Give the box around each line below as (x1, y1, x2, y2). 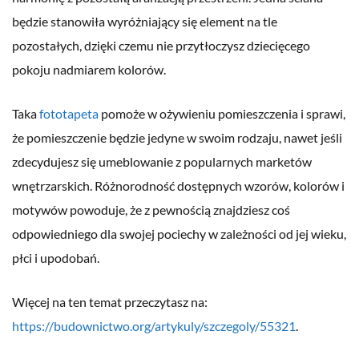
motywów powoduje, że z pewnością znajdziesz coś (12, 202, 290, 218)
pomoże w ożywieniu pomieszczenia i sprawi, (99, 106, 345, 122)
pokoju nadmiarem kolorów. (12, 62, 166, 78)
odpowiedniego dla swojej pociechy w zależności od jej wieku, (12, 226, 346, 242)
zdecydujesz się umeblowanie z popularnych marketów (12, 154, 312, 170)
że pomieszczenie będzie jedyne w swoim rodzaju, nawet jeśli (12, 130, 342, 146)
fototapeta (39, 106, 99, 122)
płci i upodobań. (12, 250, 99, 266)
